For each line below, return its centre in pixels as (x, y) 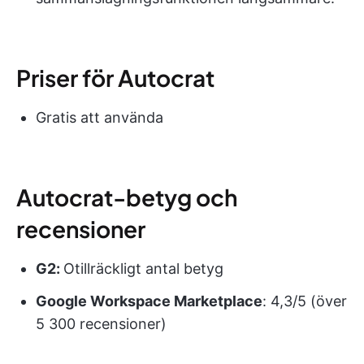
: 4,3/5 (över (305, 301)
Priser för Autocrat (115, 78)
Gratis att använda (100, 118)
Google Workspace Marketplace (149, 301)
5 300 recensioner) (101, 324)
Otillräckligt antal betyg (143, 269)
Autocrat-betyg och (127, 197)
